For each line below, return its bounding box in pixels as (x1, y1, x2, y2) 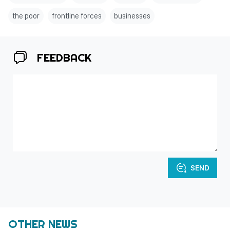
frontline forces (52, 11, 102, 21)
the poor (12, 11, 40, 21)
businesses (114, 11, 150, 21)
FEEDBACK (37, 50, 91, 65)
